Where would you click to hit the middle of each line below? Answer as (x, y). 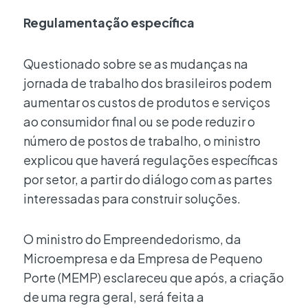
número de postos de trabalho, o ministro (142, 140)
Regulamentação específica (109, 23)
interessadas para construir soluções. (132, 198)
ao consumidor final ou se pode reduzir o (139, 121)
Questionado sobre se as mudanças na (136, 63)
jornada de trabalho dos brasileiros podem (147, 82)
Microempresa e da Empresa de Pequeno (143, 258)
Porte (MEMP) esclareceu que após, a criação (154, 278)
